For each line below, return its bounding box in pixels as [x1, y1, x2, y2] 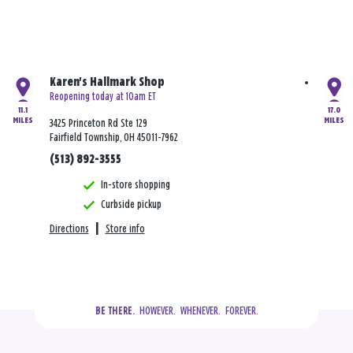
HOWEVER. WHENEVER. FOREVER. [134, 305, 258, 318]
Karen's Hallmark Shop [49, 76, 165, 89]
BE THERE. [95, 306, 135, 318]
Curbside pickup [100, 199, 162, 211]
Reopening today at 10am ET [49, 91, 156, 103]
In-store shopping [100, 179, 170, 191]
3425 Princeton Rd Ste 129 [49, 117, 147, 130]
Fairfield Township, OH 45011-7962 [49, 132, 178, 144]
